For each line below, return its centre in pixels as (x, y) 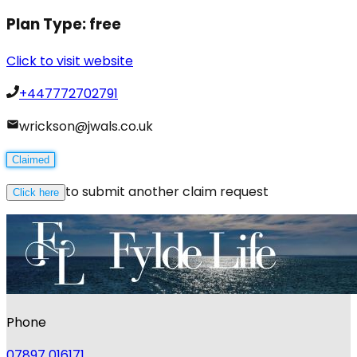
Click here (36, 192)
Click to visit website (70, 61)
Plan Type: (48, 24)
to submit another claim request (167, 191)
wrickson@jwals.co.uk (86, 126)
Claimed (31, 159)
